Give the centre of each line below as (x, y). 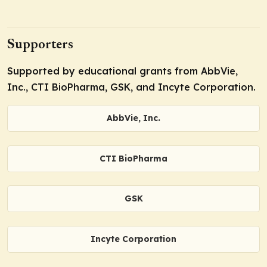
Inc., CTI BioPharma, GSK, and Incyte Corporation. (131, 87)
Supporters (40, 46)
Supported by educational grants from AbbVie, (122, 71)
